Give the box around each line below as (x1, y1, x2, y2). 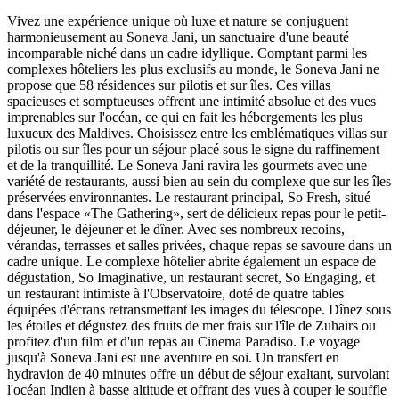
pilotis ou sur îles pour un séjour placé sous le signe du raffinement (7, 141, 379, 157)
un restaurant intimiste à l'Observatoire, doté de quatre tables (7, 285, 344, 301)
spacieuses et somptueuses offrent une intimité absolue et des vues (7, 93, 376, 109)
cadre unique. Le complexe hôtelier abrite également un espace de (7, 253, 376, 269)
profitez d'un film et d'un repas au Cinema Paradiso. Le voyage (7, 333, 360, 349)
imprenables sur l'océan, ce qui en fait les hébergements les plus (7, 109, 362, 125)
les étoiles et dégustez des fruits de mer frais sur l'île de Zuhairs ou (7, 317, 376, 333)
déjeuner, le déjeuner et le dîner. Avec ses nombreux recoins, (7, 221, 345, 237)
